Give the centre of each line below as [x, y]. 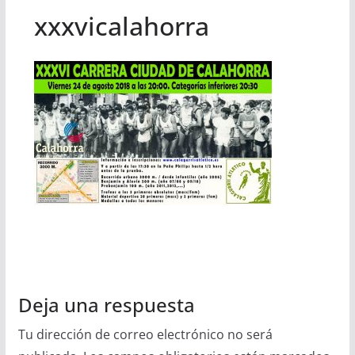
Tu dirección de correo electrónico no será [145, 334]
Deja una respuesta [106, 304]
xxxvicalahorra [121, 25]
